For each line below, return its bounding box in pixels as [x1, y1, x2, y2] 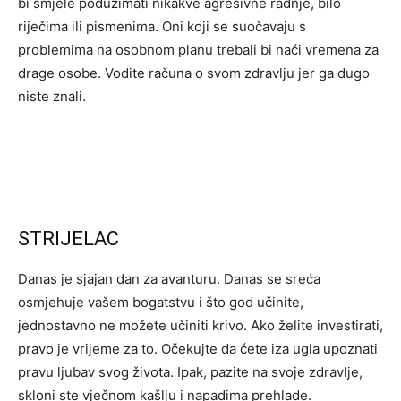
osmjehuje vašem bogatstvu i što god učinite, [18, 294, 303, 311]
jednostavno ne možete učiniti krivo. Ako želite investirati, [18, 317, 383, 334]
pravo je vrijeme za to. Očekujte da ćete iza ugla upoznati [18, 340, 378, 357]
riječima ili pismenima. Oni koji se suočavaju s [18, 18, 306, 35]
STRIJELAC [18, 227, 119, 250]
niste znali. [18, 88, 86, 105]
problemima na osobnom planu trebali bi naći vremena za [18, 41, 379, 58]
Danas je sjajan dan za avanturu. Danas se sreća [18, 270, 320, 287]
